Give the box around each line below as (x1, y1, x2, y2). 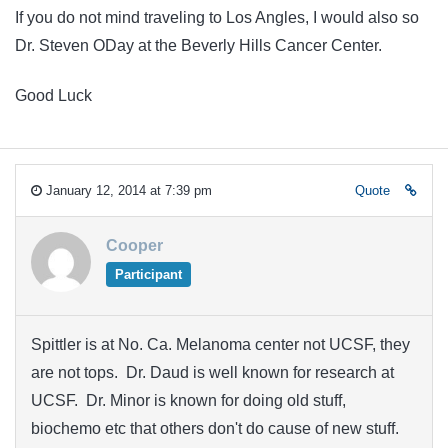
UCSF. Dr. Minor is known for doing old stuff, (31, 391, 346, 409)
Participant (114, 266, 182, 282)
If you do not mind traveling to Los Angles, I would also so (15, 8, 419, 26)
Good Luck (15, 87, 92, 105)
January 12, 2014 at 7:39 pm (42, 182, 212, 198)
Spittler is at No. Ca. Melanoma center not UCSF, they (31, 335, 410, 353)
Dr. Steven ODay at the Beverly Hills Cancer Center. (15, 36, 382, 54)
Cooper (106, 236, 163, 254)
